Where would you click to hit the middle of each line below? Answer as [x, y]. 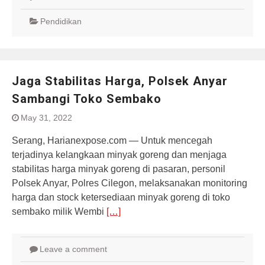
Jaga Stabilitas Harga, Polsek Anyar [120, 81]
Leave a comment [73, 249]
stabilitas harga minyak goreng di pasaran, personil [119, 169]
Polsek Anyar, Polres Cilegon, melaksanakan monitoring [130, 183]
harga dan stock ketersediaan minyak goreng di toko [121, 197]
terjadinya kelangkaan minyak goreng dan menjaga [119, 155]
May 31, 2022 [46, 118]
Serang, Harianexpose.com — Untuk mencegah [112, 140]
